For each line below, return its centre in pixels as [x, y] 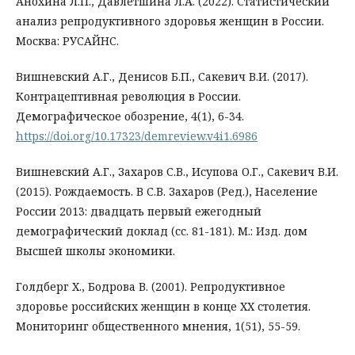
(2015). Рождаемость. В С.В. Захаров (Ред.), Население [167, 192]
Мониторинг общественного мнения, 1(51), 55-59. [158, 326]
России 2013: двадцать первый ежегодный [139, 212]
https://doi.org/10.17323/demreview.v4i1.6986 [137, 136]
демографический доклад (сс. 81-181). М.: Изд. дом [162, 231]
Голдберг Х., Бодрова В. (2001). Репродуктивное [151, 287]
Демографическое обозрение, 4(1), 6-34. [130, 116]
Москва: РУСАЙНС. [67, 41]
